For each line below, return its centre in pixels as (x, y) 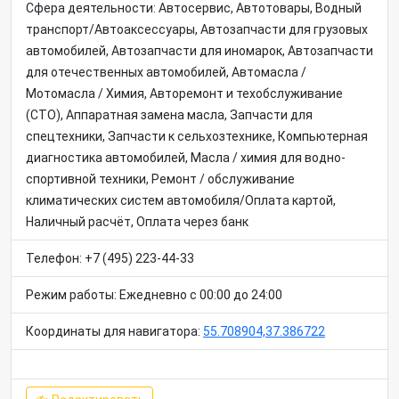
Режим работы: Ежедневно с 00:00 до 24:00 (154, 295)
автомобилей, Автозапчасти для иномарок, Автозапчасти (199, 51)
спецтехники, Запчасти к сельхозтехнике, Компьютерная (197, 136)
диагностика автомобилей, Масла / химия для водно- (186, 158)
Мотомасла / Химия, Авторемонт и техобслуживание (184, 94)
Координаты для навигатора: (114, 331)
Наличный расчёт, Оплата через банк (137, 222)
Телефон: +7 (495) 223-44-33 (110, 258)
